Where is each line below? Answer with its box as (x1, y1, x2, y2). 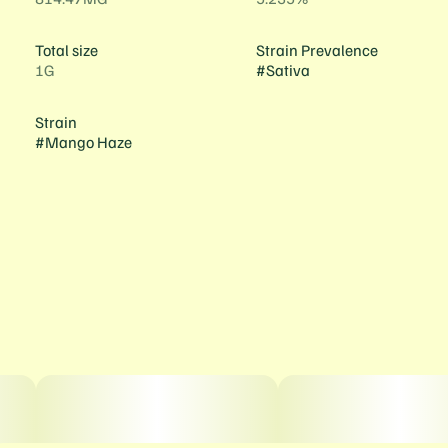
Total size (34, 40, 98, 60)
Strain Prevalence (255, 40, 378, 60)
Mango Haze (44, 132, 132, 152)
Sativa (265, 60, 310, 80)
